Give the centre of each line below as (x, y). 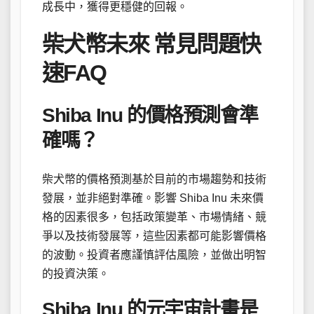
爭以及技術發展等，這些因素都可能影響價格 (154, 235)
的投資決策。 (76, 273)
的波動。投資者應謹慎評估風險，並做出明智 (154, 254)
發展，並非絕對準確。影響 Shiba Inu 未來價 (153, 198)
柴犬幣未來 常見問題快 (151, 44)
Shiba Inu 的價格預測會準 (150, 116)
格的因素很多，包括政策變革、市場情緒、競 (154, 217)
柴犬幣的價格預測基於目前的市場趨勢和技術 (154, 179)
